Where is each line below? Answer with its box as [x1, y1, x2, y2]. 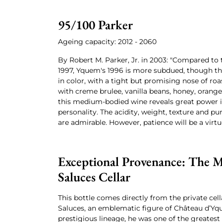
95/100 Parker [58, 16, 133, 33]
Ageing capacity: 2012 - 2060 [58, 37, 157, 46]
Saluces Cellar [58, 168, 130, 185]
